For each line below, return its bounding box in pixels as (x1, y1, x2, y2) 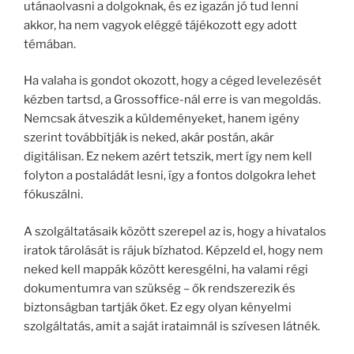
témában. (24, 36, 76, 51)
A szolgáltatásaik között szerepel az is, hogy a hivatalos (24, 224, 326, 239)
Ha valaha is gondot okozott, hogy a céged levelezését (24, 73, 322, 88)
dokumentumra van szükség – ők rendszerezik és (24, 281, 296, 296)
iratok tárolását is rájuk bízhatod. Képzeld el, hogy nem (24, 243, 323, 258)
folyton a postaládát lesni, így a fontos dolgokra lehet (24, 168, 316, 183)
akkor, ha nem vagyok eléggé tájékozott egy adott (24, 17, 297, 32)
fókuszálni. (24, 187, 83, 201)
